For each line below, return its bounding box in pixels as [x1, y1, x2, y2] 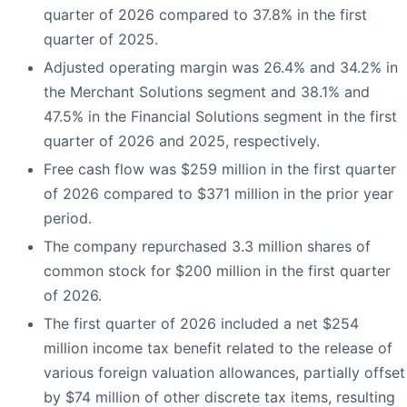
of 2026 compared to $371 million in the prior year [44, 184, 393, 203]
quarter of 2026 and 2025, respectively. [44, 132, 320, 151]
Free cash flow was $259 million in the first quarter [44, 160, 396, 179]
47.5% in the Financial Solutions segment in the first [44, 107, 397, 126]
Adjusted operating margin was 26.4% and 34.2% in [44, 58, 398, 77]
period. [44, 209, 92, 228]
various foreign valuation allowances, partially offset [44, 363, 405, 382]
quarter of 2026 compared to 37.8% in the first [44, 5, 367, 25]
